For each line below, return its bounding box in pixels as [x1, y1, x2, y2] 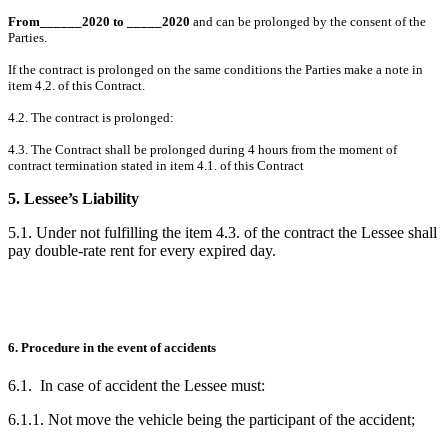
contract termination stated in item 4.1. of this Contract [8, 157, 304, 173]
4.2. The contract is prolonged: [8, 109, 174, 125]
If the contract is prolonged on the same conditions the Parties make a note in [8, 61, 423, 77]
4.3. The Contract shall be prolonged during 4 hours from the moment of [8, 141, 397, 157]
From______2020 [8, 13, 110, 29]
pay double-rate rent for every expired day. [8, 241, 276, 259]
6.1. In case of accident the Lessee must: [8, 377, 265, 395]
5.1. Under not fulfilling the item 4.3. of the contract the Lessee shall [8, 223, 437, 241]
